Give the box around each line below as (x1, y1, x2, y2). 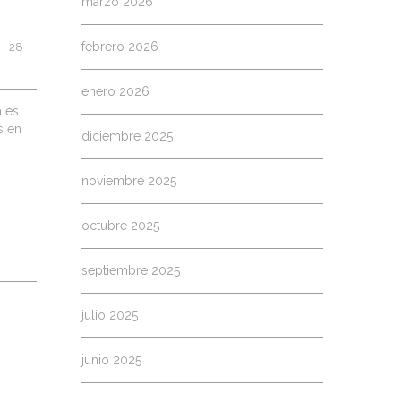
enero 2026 (81, 84, 149, 98)
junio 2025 (81, 353, 141, 367)
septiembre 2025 (81, 263, 180, 277)
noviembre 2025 (81, 174, 176, 188)
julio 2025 (81, 308, 138, 322)
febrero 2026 (81, 39, 158, 54)
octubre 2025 (81, 218, 159, 233)
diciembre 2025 (81, 129, 173, 143)
